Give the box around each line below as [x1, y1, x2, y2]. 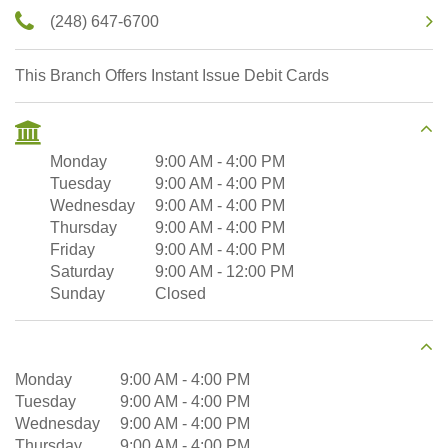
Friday [50, 240, 95, 258]
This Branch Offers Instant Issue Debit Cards [15, 66, 329, 84]
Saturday [50, 262, 114, 280]
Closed [155, 284, 206, 302]
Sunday [50, 284, 105, 302]
